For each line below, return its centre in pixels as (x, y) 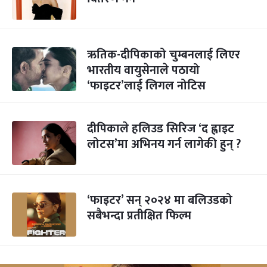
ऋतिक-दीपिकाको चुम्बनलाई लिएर (164, 55)
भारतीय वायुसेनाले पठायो (143, 70)
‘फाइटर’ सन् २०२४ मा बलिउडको (160, 200)
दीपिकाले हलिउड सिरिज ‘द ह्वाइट (161, 129)
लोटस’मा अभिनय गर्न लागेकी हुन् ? (164, 144)
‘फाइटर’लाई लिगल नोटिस (146, 86)
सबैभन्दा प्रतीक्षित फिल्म (139, 216)
